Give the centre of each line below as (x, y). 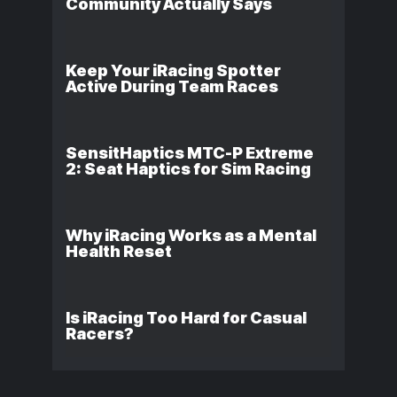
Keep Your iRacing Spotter (173, 71)
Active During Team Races (172, 87)
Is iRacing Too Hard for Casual (186, 318)
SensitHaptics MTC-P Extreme (190, 153)
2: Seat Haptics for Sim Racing (188, 169)
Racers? (100, 334)
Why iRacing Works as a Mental (191, 236)
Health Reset (119, 252)
